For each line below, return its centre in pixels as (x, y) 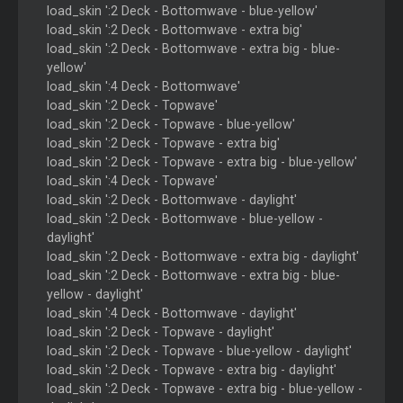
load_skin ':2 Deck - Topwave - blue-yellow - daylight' (199, 351)
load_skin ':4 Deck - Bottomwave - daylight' (171, 313)
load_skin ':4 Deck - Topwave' (132, 181)
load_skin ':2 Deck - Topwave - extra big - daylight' (191, 370)
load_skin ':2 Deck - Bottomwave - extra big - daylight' (202, 257)
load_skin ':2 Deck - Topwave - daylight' (160, 332)
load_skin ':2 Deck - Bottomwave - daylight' (171, 200)
